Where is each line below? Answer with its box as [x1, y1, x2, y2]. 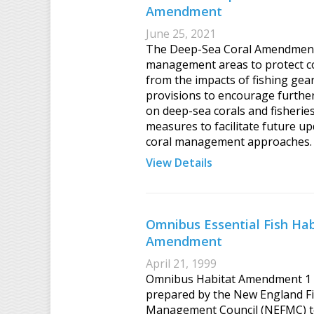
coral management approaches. [146, 134, 312, 150]
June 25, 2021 [146, 26, 216, 42]
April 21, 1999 [146, 256, 217, 272]
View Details [146, 155, 212, 171]
